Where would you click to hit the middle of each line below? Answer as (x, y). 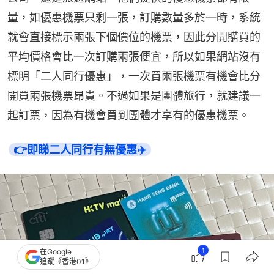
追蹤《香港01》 (66, 261)
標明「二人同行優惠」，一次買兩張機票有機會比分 (134, 76)
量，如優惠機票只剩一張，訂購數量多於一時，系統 (134, 17)
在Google (56, 252)
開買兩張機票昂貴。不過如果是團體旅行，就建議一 (134, 95)
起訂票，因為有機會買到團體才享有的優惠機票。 (128, 115)
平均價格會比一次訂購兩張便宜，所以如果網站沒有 (134, 56)
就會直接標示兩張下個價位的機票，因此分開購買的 (134, 37)
